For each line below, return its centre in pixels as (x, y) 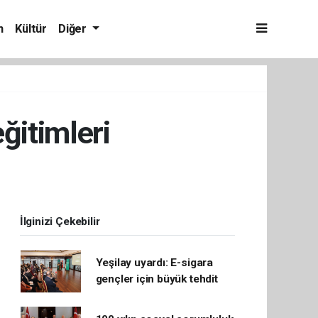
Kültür (31, 29)
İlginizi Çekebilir (60, 221)
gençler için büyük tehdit (157, 279)
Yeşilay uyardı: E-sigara (154, 263)
